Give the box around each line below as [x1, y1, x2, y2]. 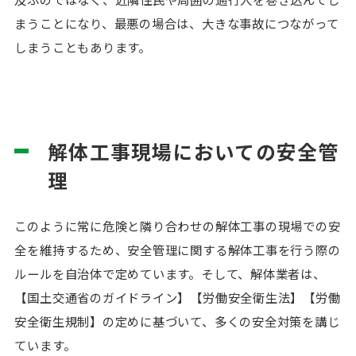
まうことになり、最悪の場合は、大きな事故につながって [14, 14, 339, 32]
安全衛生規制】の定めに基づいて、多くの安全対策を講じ [14, 312, 340, 330]
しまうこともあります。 [14, 38, 151, 56]
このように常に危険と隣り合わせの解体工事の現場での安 [14, 217, 341, 234]
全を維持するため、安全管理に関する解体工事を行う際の [14, 241, 341, 258]
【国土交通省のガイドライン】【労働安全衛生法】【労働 [14, 288, 341, 306]
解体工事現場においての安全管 [48, 137, 339, 166]
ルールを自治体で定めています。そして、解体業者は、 [14, 265, 326, 282]
